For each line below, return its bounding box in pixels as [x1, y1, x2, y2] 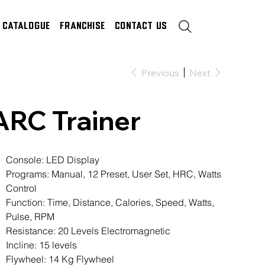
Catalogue [3, 22, 51, 31]
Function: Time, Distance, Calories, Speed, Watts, [6, 196, 215, 208]
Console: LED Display [6, 154, 100, 166]
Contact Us [115, 22, 168, 31]
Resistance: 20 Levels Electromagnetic [6, 225, 171, 237]
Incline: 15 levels [6, 239, 77, 251]
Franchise [60, 22, 106, 31]
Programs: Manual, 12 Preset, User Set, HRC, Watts [6, 168, 222, 180]
